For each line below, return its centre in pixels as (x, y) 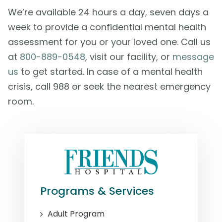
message (193, 57)
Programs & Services (97, 191)
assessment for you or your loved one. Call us (109, 42)
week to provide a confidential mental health (107, 27)
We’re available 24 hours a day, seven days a (108, 12)
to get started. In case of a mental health (110, 72)
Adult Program (76, 214)
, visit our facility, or (129, 57)
